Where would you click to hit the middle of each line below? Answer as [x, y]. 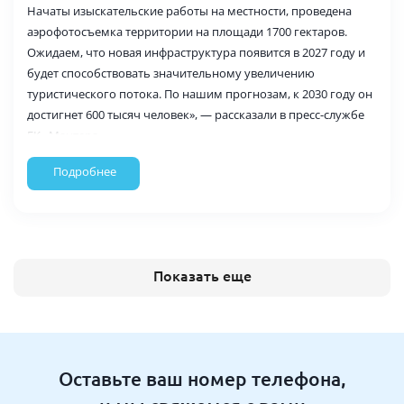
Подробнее [85, 171]
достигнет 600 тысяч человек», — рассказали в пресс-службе [196, 115]
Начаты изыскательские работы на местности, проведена [189, 11]
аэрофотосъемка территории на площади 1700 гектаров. [187, 32]
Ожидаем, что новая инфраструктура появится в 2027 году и [196, 52]
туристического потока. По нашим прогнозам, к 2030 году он [200, 94]
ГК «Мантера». [67, 135]
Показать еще [202, 276]
